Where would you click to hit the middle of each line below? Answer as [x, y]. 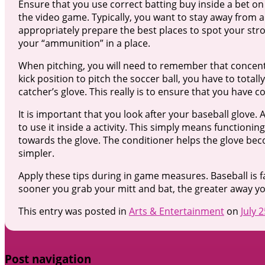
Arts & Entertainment [176, 211]
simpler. [36, 153]
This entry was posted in [73, 211]
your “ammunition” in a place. [84, 43]
